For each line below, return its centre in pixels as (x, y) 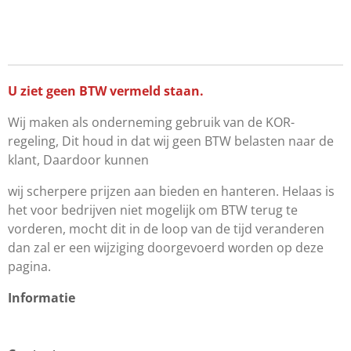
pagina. (29, 266)
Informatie (43, 297)
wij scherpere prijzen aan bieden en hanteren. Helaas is (171, 191)
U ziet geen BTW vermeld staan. (106, 90)
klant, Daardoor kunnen (80, 159)
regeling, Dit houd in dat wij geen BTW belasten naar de (171, 141)
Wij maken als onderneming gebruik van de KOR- (151, 122)
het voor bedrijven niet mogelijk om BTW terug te (153, 210)
